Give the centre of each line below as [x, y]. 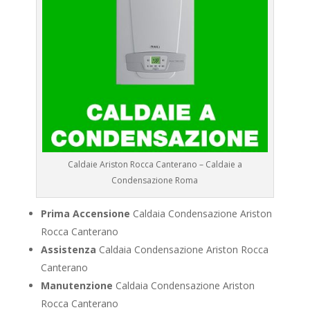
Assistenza [68, 250]
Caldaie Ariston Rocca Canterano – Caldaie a [155, 165]
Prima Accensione [85, 214]
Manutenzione [76, 286]
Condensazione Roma [155, 181]
